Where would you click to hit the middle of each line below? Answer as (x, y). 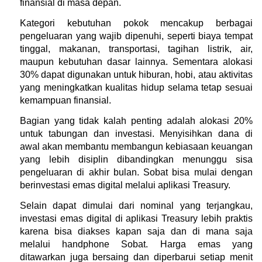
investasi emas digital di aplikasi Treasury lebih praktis (136, 218)
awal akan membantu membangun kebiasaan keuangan (136, 146)
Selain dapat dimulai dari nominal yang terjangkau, (136, 205)
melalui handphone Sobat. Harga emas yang (136, 244)
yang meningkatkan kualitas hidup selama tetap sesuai (136, 87)
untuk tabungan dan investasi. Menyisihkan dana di (136, 133)
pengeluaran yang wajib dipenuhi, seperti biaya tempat (136, 36)
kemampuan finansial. (65, 100)
